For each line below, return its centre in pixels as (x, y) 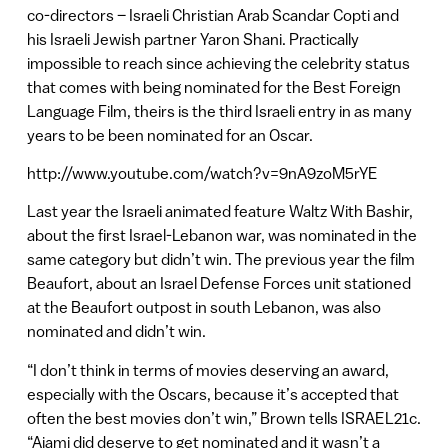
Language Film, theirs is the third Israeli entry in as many (219, 110)
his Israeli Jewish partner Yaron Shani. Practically (192, 38)
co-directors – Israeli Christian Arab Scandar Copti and (212, 14)
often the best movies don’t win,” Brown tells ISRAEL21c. (223, 417)
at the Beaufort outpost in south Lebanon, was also (203, 307)
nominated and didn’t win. (116, 331)
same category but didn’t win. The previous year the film (220, 259)
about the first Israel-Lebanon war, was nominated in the (221, 235)
